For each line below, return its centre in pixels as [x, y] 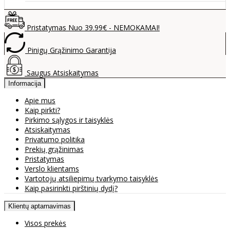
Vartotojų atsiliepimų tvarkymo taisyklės [91, 178]
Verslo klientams [52, 168]
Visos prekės [45, 223]
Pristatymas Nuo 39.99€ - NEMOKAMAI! [92, 27]
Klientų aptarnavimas [40, 206]
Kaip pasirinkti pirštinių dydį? [71, 188]
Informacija [25, 83]
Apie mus [40, 100]
